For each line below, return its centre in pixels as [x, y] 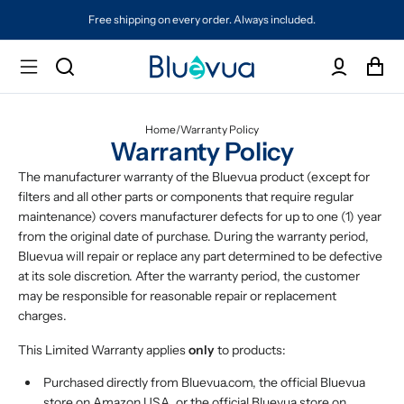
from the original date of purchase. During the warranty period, [193, 236]
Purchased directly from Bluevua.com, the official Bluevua [204, 382]
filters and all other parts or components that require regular [186, 197]
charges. [42, 316]
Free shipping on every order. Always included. [202, 19]
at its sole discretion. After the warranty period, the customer [189, 276]
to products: [250, 350]
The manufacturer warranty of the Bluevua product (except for [194, 177]
